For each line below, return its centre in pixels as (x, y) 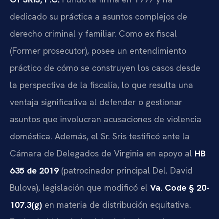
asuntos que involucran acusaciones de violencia (106, 119)
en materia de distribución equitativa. (117, 204)
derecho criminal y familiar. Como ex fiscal (93, 33)
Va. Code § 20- (180, 187)
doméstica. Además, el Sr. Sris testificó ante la (100, 136)
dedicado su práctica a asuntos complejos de (99, 16)
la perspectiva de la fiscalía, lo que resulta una (101, 85)
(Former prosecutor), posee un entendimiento (98, 50)
